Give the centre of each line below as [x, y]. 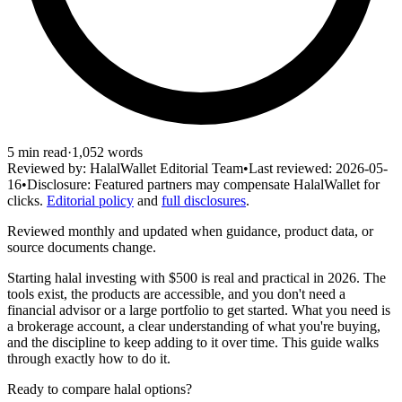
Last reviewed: [290, 168]
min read [41, 152]
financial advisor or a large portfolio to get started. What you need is [199, 310]
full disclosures [204, 200]
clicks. [25, 200]
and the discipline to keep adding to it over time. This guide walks [193, 342]
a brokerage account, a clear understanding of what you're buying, [194, 326]
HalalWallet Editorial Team [166, 168]
